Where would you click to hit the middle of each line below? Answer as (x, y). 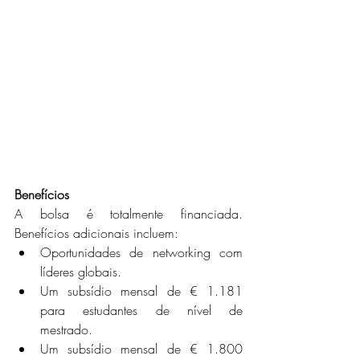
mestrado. (66, 330)
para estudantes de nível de (141, 311)
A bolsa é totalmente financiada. (129, 214)
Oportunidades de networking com (141, 253)
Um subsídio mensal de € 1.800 (141, 349)
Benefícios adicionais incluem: (96, 233)
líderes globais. (81, 272)
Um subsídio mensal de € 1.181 (141, 291)
